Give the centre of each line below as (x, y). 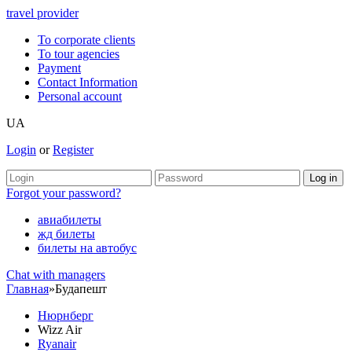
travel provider (42, 13)
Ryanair (57, 344)
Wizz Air (60, 330)
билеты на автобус (87, 248)
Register (73, 150)
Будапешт (81, 289)
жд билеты (66, 234)
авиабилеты (70, 220)
